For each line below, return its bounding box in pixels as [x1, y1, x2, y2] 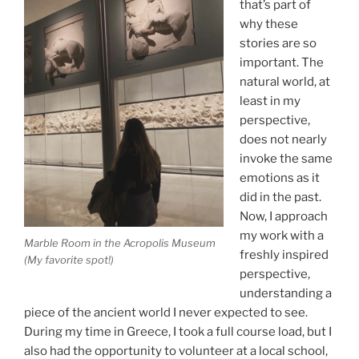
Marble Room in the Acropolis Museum [24, 236, 216, 250]
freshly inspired [239, 247, 329, 262]
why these [239, 16, 298, 31]
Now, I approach [239, 208, 328, 224]
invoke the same [239, 151, 333, 166]
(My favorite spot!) [24, 253, 114, 267]
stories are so [239, 35, 317, 50]
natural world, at [239, 74, 330, 89]
